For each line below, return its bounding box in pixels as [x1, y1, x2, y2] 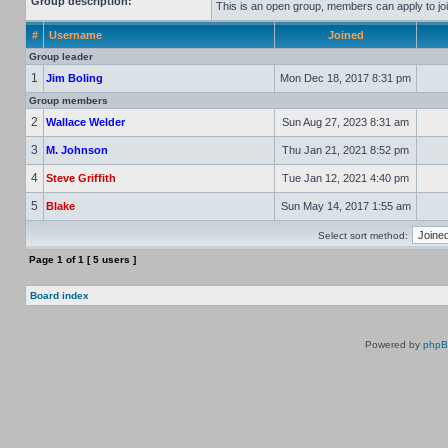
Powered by [365, 339, 423, 350]
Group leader [29, 51, 93, 62]
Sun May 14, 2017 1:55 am [277, 200, 414, 212]
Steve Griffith [46, 172, 116, 184]
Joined [327, 29, 364, 41]
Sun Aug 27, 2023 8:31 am [279, 116, 412, 128]
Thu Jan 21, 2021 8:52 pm [279, 144, 412, 156]
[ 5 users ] [84, 254, 136, 265]
